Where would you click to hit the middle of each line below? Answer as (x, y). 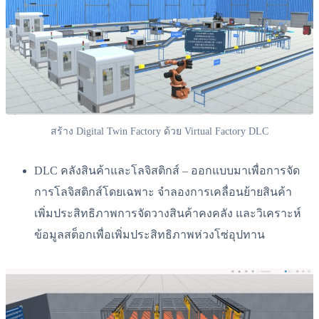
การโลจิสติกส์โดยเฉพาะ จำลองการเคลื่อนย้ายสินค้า (163, 192)
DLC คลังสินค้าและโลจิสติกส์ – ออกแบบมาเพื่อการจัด (167, 171)
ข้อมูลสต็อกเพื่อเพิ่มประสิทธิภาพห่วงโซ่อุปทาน (150, 235)
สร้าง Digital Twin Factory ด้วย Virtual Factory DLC (159, 132)
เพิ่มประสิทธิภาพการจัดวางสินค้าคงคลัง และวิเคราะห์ (168, 214)
